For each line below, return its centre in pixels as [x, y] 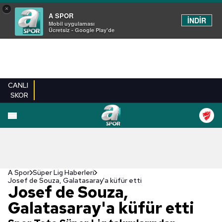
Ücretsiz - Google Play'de [82, 30]
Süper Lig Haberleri [63, 172]
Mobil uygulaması [72, 24]
